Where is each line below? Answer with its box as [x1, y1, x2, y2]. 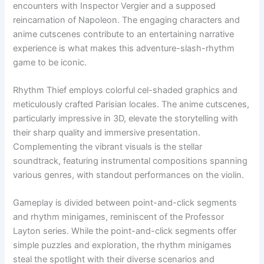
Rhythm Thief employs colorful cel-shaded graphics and [13, 85, 238, 96]
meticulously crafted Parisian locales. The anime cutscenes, [13, 99, 250, 110]
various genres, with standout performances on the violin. [13, 170, 245, 181]
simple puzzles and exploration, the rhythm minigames [13, 240, 232, 251]
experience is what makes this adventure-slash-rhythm [13, 42, 235, 54]
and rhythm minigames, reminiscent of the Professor [13, 212, 225, 223]
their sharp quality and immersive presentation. [13, 127, 201, 138]
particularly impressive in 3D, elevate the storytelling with [13, 113, 239, 124]
